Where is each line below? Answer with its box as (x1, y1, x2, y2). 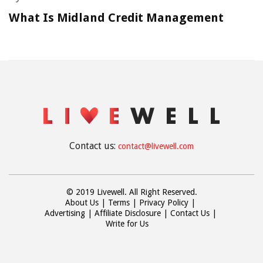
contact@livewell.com (118, 141, 194, 151)
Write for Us (105, 219, 149, 228)
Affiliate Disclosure (94, 208, 161, 218)
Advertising (44, 208, 85, 218)
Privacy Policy (139, 198, 188, 207)
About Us (65, 198, 99, 207)
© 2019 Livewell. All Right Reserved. (66, 187, 197, 197)
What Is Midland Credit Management (9, 11, 224, 25)
